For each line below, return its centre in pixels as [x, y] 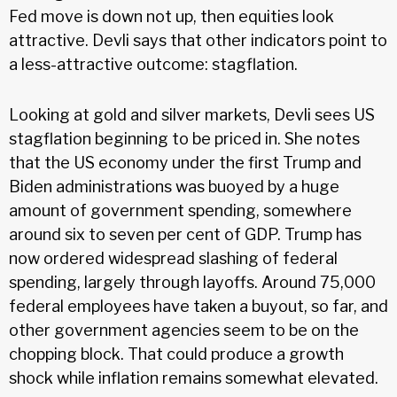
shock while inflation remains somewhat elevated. [194, 378]
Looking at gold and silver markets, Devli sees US [192, 114]
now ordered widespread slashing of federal [173, 258]
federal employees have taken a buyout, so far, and [198, 306]
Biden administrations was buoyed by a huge [174, 186]
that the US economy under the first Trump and [185, 162]
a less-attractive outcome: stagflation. [153, 64]
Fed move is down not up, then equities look [171, 16]
